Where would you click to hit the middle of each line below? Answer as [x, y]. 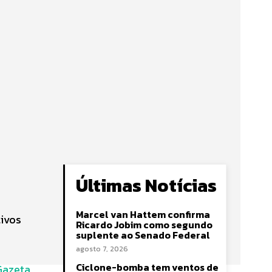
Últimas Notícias [146, 185]
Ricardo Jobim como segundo [144, 225]
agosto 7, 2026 [102, 249]
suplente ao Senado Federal [143, 235]
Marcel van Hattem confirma [143, 214]
